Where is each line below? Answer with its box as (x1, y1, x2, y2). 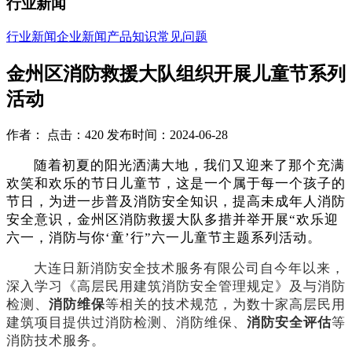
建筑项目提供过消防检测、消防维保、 (6, 314, 247, 330)
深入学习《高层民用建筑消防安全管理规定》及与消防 (6, 278, 346, 294)
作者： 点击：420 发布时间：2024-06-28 (6, 127, 228, 141)
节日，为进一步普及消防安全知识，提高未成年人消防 (6, 193, 346, 209)
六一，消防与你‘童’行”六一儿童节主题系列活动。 (6, 229, 321, 245)
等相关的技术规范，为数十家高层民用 (105, 296, 346, 312)
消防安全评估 (247, 314, 332, 330)
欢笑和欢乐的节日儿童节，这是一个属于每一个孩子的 (6, 175, 346, 191)
